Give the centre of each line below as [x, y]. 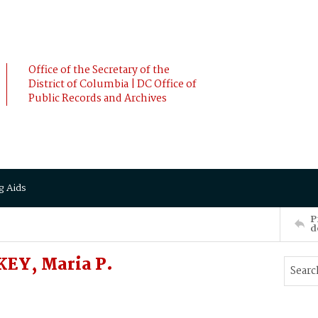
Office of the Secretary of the [99, 70]
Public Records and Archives [98, 99]
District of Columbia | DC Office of [113, 84]
